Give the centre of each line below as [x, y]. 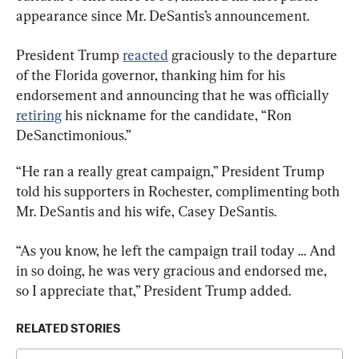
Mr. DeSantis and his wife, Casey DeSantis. [146, 211]
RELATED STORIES [68, 329]
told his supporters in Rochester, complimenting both [179, 191]
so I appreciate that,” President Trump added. [153, 290]
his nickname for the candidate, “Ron [178, 115]
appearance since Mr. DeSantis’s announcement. [163, 15]
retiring [39, 115]
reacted [145, 54]
